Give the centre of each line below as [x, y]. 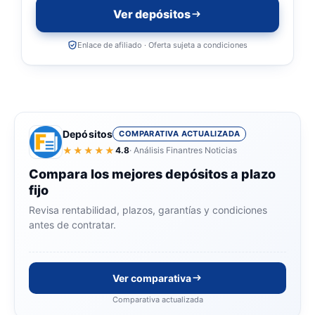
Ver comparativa [152, 278]
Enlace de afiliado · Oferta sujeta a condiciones [162, 45]
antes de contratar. [72, 224]
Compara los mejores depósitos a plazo [152, 174]
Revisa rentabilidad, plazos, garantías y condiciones [148, 210]
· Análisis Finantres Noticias [183, 150]
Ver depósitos [152, 14]
